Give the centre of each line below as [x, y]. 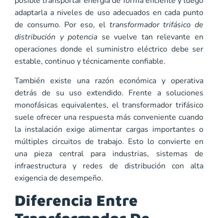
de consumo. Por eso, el [60, 25]
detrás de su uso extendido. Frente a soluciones [109, 93]
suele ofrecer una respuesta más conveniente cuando [109, 117]
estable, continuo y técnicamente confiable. [90, 62]
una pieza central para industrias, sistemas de [109, 154]
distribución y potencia [56, 37]
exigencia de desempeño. [59, 178]
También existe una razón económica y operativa [109, 81]
